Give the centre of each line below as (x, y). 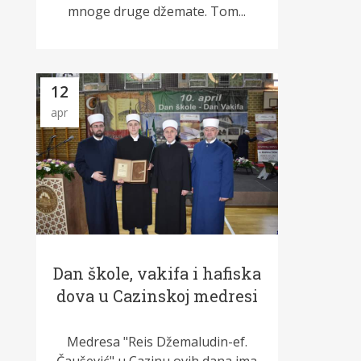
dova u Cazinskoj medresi (157, 296)
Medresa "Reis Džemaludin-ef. (157, 342)
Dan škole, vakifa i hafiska (157, 274)
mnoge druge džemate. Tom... (157, 12)
